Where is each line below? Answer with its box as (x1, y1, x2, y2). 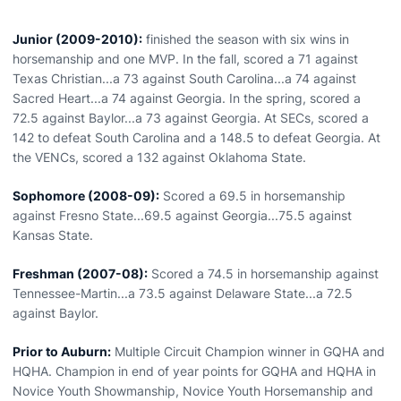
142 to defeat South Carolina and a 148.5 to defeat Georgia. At (13, 130, 380, 145)
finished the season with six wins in (142, 31, 349, 47)
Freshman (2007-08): (13, 266, 148, 281)
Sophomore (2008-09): (13, 188, 159, 203)
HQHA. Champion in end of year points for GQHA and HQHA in (13, 363, 376, 379)
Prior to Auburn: (13, 344, 111, 359)
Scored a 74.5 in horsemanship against (148, 266, 379, 281)
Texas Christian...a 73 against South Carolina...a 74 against (13, 71, 356, 86)
